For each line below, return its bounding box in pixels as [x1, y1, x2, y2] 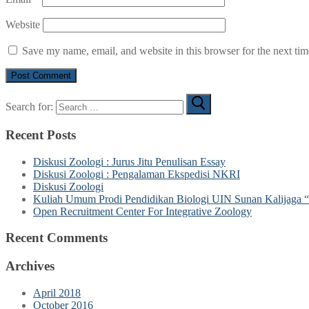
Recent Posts [6, 127, 76, 142]
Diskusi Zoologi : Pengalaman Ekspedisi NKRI [33, 168, 240, 180]
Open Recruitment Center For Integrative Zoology [33, 205, 252, 217]
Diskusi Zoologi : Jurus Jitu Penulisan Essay [33, 155, 226, 168]
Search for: [6, 101, 53, 113]
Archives [6, 258, 54, 273]
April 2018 [33, 286, 81, 299]
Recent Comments [6, 230, 108, 246]
